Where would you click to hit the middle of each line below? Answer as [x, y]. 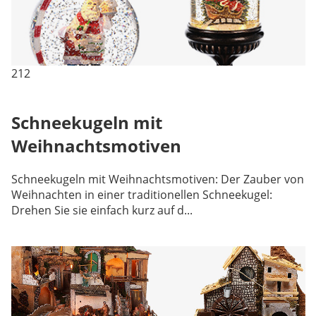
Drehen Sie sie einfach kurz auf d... [102, 210]
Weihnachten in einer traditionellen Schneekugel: [141, 194]
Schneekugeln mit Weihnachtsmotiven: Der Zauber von [157, 179]
